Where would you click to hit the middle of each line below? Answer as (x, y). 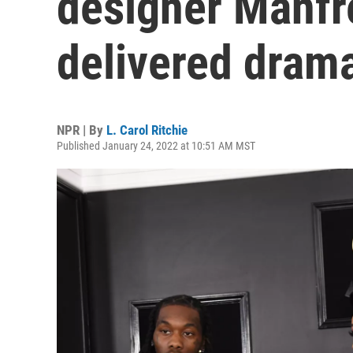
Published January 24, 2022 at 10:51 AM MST (156, 146)
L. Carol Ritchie (147, 130)
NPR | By (82, 130)
